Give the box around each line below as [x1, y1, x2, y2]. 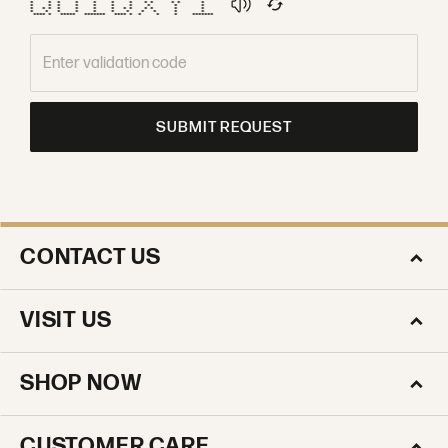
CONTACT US [20, 244, 161, 271]
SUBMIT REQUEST [155, 117, 293, 137]
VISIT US [20, 307, 112, 334]
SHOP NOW [20, 370, 142, 397]
